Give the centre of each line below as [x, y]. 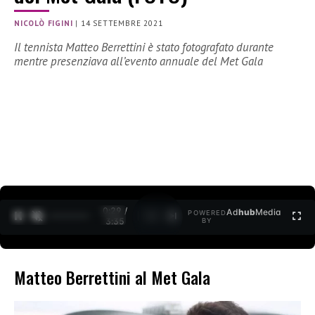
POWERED [207, 213]
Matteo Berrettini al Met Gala [112, 277]
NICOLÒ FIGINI [44, 24]
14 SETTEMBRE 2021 [122, 24]
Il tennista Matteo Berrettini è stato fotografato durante [144, 47]
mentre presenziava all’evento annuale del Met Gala [139, 62]
